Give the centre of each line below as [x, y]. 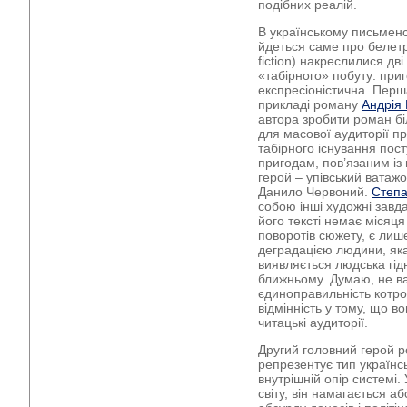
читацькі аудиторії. [313, 323]
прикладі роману [310, 104]
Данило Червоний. [315, 192]
